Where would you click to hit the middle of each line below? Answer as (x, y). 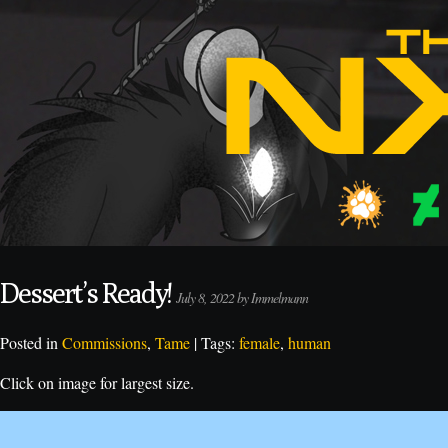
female (259, 342)
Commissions (104, 342)
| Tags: (214, 342)
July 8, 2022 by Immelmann (242, 297)
